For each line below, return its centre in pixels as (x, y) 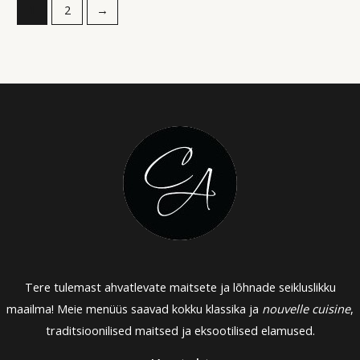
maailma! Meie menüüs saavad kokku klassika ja (134, 309)
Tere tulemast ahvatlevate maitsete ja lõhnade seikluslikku (180, 287)
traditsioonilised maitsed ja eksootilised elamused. (180, 331)
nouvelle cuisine (306, 309)
